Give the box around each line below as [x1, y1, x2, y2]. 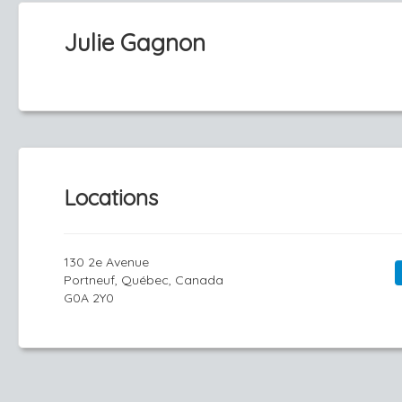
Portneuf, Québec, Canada [64, 272, 223, 288]
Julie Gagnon [64, 28, 205, 57]
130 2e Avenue [64, 254, 149, 270]
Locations [64, 184, 158, 211]
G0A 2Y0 [64, 290, 114, 306]
